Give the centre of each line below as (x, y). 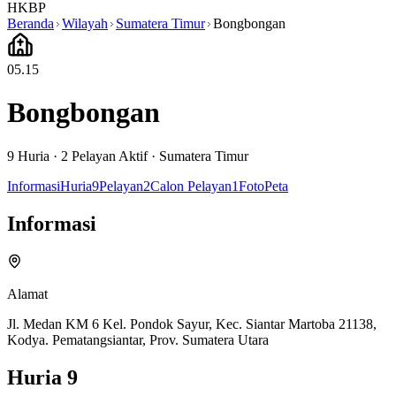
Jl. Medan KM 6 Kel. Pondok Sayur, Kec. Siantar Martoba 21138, (192, 324)
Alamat (27, 293)
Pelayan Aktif (108, 156)
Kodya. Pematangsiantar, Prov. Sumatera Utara (138, 339)
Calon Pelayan (191, 186)
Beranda (30, 23)
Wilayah (85, 23)
